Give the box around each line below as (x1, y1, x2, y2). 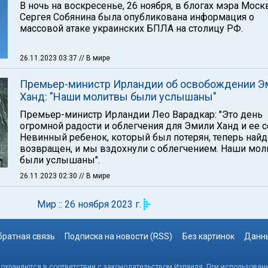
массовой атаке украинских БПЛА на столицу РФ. (20, 23, 243, 34)
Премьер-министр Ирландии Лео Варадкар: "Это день (20, 109, 263, 120)
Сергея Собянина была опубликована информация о (20, 11, 254, 23)
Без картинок (182, 232, 234, 241)
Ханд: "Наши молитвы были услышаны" (20, 90, 217, 103)
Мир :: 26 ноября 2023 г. (36, 199, 141, 210)
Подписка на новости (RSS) (65, 232, 173, 241)
